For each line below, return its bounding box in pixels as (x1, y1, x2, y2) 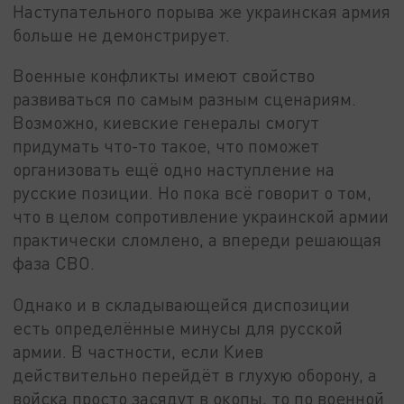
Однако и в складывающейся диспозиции (13, 294, 351, 316)
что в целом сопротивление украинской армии (13, 206, 390, 227)
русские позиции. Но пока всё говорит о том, (13, 182, 372, 204)
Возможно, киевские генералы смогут (13, 112, 320, 133)
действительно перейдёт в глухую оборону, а (13, 364, 378, 386)
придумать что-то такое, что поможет (13, 135, 320, 157)
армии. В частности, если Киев (13, 341, 264, 363)
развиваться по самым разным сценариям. (13, 88, 357, 110)
